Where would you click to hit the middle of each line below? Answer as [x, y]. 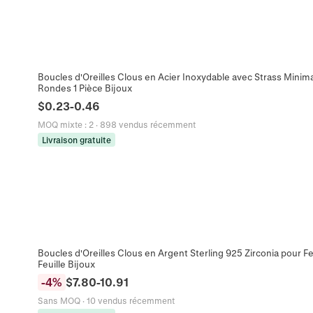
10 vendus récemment [130, 300]
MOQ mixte [60, 125]
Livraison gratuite [76, 140]
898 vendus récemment [147, 125]
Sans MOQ [59, 300]
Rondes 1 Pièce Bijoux [85, 88]
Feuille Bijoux [66, 263]
